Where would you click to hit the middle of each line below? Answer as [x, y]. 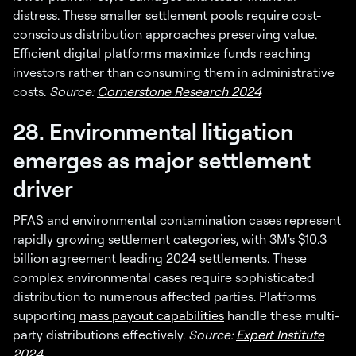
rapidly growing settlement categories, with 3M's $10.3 [170, 240]
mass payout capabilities [152, 316]
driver [43, 189]
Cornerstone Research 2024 [179, 92]
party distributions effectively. [101, 335]
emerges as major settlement [162, 160]
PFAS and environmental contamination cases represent [177, 221]
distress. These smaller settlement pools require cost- [167, 15]
